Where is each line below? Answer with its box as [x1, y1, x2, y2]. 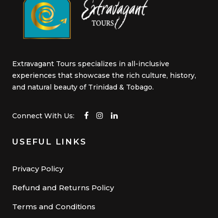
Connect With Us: [12, 111, 84, 121]
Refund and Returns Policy [12, 183, 114, 193]
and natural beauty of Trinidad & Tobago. [12, 83, 154, 92]
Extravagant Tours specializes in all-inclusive [12, 59, 169, 69]
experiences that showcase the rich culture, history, [12, 71, 196, 80]
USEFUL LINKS [12, 137, 87, 147]
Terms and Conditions [12, 202, 95, 212]
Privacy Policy [12, 164, 63, 174]
